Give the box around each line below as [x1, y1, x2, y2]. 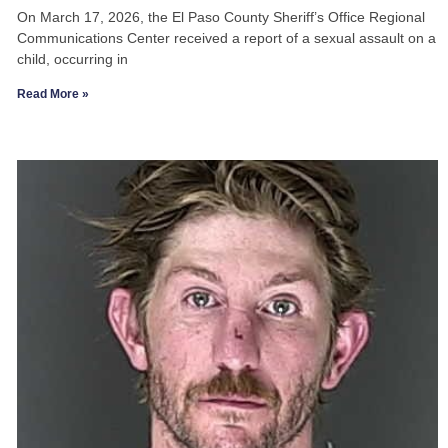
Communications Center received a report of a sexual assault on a [16, 30, 436, 47]
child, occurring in [16, 51, 128, 68]
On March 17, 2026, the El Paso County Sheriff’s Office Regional [16, 9, 425, 26]
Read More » [16, 87, 89, 102]
